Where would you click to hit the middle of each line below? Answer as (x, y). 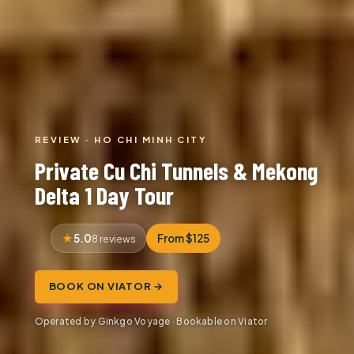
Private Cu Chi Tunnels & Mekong (176, 170)
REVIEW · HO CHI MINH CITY (121, 139)
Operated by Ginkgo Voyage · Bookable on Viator (151, 322)
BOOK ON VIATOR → (106, 286)
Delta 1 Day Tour (104, 194)
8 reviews (113, 238)
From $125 (183, 238)
